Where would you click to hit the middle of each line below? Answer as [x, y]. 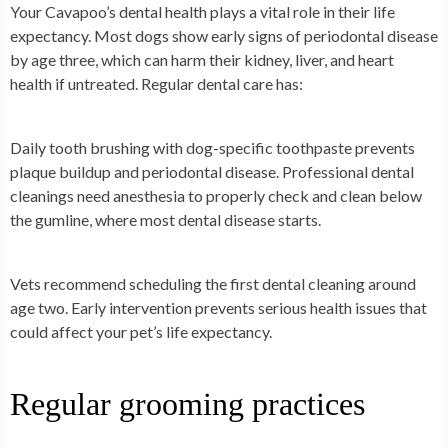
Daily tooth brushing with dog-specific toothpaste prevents [212, 148]
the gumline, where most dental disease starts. [165, 220]
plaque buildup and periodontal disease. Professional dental [212, 172]
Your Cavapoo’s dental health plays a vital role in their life [202, 12]
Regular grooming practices [187, 404]
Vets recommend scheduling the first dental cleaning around [213, 284]
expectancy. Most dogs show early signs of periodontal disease [224, 36]
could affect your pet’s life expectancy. [141, 332]
